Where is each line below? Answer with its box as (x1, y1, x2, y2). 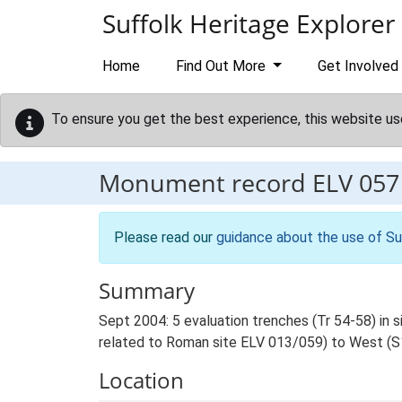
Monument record (99, 166, 312, 199)
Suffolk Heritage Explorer (102, 6, 395, 40)
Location (99, 365, 184, 395)
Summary (99, 275, 195, 305)
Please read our (114, 229, 216, 246)
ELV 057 (312, 166, 399, 199)
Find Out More (176, 57, 269, 74)
